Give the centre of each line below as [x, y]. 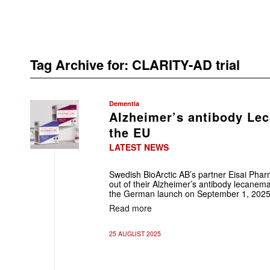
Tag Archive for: [81, 64]
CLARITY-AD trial [186, 64]
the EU [130, 132]
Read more [130, 208]
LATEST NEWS [139, 147]
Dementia [124, 103]
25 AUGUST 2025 [135, 234]
